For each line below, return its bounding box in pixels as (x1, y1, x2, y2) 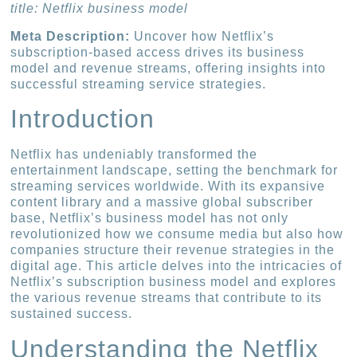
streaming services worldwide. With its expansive (10, 179, 326, 194)
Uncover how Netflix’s (130, 29, 275, 43)
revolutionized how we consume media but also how (10, 227, 344, 241)
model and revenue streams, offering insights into (10, 61, 327, 75)
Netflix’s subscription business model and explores (10, 275, 337, 289)
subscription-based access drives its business (10, 45, 305, 59)
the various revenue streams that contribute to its (10, 291, 323, 305)
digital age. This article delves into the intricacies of (10, 259, 343, 273)
